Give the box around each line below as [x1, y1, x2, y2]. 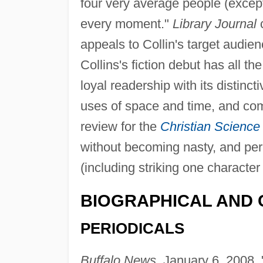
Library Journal [172, 16, 257, 32]
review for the [80, 119, 160, 134]
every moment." [80, 16, 173, 32]
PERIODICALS [80, 220, 184, 237]
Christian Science [160, 119, 260, 134]
